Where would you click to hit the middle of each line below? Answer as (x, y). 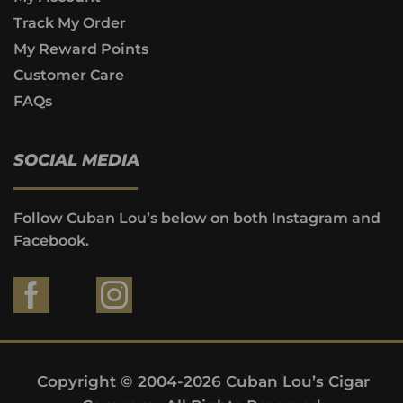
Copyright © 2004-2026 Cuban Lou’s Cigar (204, 382)
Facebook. (51, 240)
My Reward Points (81, 49)
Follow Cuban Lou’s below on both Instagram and (197, 218)
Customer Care (69, 75)
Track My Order (70, 22)
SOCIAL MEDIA (76, 160)
